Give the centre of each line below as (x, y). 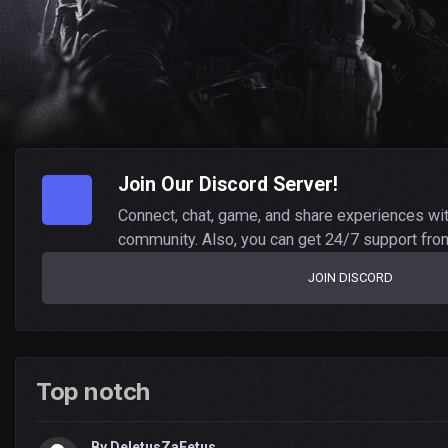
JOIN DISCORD (350, 278)
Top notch (93, 391)
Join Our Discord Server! (228, 184)
